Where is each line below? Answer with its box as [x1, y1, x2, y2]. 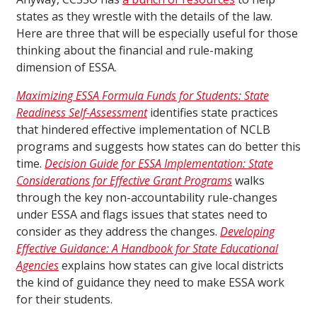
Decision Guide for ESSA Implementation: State [45, 156, 273, 172]
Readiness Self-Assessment [16, 105, 147, 121]
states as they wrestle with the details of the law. [16, 8, 272, 25]
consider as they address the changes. [16, 224, 220, 240]
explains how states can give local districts [59, 258, 284, 274]
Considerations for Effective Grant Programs [16, 173, 232, 189]
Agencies [16, 258, 59, 274]
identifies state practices [147, 105, 278, 121]
